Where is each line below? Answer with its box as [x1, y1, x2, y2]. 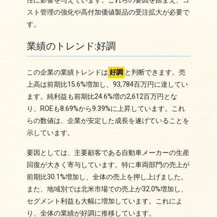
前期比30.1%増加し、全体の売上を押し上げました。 [26, 173, 187, 182]
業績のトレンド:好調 [26, 40, 116, 52]
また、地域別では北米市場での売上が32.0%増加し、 [26, 185, 187, 194]
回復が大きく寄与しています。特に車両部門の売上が [26, 161, 189, 170]
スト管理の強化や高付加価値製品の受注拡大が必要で [26, 8, 189, 17]
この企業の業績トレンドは [26, 68, 108, 77]
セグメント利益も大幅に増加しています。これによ [26, 197, 183, 206]
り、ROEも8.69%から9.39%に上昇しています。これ [26, 105, 185, 113]
